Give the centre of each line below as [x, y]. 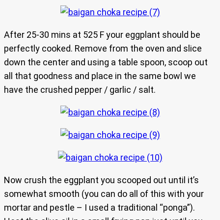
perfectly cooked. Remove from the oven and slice [103, 49]
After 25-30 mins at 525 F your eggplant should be [102, 35]
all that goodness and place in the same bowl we [100, 76]
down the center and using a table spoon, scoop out [106, 62]
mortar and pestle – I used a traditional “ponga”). [99, 208]
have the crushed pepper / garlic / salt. [80, 90]
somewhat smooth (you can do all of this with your [104, 194]
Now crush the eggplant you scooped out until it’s [101, 180]
